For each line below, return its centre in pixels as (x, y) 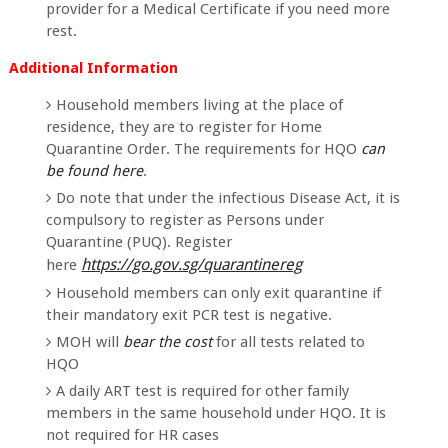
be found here (95, 170)
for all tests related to (289, 341)
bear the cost (166, 341)
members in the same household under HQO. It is (216, 412)
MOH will (88, 341)
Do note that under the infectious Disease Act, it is (228, 197)
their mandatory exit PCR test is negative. (191, 314)
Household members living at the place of (200, 104)
